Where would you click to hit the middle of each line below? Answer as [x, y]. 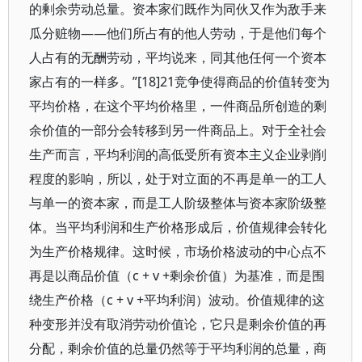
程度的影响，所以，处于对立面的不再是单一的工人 [178, 179]
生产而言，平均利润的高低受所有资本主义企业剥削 [178, 154]
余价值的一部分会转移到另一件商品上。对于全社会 [178, 130]
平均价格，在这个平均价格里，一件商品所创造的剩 [178, 106]
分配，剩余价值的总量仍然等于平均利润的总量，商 [178, 348]
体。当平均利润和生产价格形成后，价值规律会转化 [178, 227]
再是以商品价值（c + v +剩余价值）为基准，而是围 [177, 276]
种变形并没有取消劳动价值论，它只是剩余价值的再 [178, 324]
